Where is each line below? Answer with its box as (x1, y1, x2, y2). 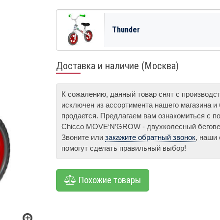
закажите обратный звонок (105, 133, 196, 141)
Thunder (112, 25, 140, 34)
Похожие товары (76, 174, 141, 186)
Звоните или (61, 133, 106, 141)
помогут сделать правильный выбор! (61, 143, 187, 152)
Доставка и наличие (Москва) (56, 59, 179, 72)
